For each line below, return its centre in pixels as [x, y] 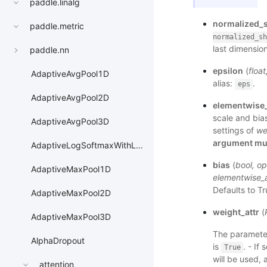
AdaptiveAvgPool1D [70, 74]
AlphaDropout [58, 241]
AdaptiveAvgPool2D [70, 98]
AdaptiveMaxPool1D [71, 169]
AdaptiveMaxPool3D [71, 217]
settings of [234, 131]
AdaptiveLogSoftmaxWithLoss [83, 145]
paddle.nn [49, 50]
